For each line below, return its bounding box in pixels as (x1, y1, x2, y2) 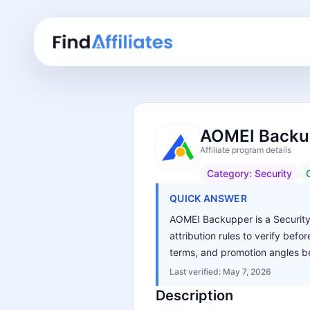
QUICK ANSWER (170, 192, 248, 204)
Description (156, 287, 233, 304)
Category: (207, 167, 255, 179)
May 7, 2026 (223, 266, 271, 277)
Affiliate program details (200, 145, 291, 155)
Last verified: (170, 266, 223, 277)
